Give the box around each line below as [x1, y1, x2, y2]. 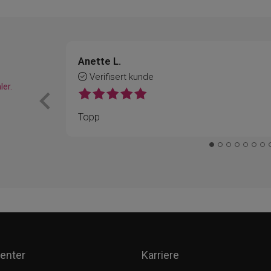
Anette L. [78, 54, 121, 67]
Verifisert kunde [87, 71, 154, 82]
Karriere [142, 248, 179, 261]
